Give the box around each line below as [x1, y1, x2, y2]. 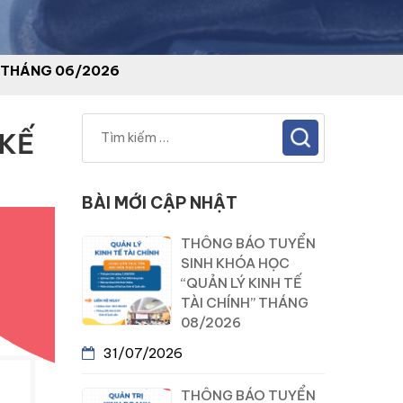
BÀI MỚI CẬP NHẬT [82, 193, 237, 213]
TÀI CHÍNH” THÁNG [181, 294, 309, 311]
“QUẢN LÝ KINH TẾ [181, 274, 302, 291]
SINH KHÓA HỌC [181, 255, 290, 272]
